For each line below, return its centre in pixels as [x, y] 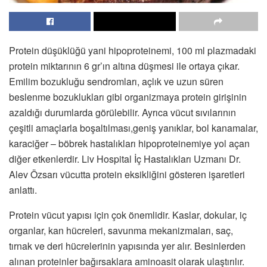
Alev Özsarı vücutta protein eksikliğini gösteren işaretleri [127, 174]
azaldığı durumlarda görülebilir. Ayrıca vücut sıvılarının [122, 112]
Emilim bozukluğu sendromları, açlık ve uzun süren [116, 81]
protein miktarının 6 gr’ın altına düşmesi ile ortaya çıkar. [124, 66]
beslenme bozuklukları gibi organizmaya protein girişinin [128, 97]
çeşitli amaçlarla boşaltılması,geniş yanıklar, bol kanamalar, [133, 128]
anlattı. [23, 190]
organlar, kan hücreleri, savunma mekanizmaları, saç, [121, 230]
